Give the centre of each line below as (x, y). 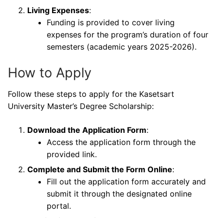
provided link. (72, 154)
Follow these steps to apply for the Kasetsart (91, 94)
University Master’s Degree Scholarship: (81, 106)
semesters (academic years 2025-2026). (122, 47)
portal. (59, 206)
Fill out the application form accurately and (126, 181)
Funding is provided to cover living (111, 23)
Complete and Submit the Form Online (100, 169)
